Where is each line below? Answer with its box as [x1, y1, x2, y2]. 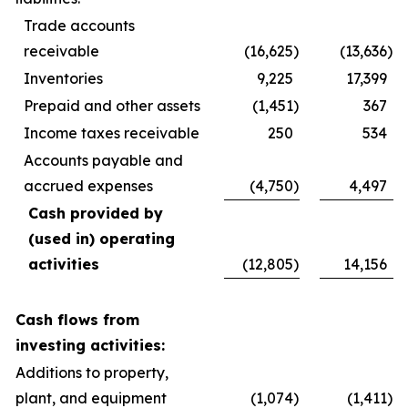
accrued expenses [24, 177, 153, 195]
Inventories [24, 69, 103, 87]
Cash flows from [15, 311, 139, 329]
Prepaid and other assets [24, 97, 200, 115]
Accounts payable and [24, 151, 183, 169]
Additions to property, [15, 363, 168, 382]
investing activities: [15, 336, 165, 354]
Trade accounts [24, 16, 135, 35]
